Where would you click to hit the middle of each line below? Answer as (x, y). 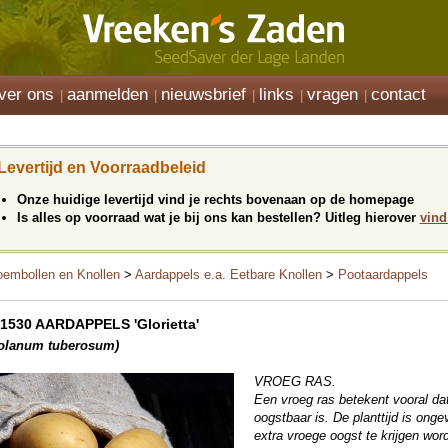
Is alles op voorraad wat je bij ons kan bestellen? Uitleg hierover (218, 217)
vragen (332, 94)
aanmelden (107, 94)
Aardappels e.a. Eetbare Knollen (228, 274)
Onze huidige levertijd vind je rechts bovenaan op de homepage (215, 199)
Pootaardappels (383, 274)
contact (398, 94)
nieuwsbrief (203, 94)
